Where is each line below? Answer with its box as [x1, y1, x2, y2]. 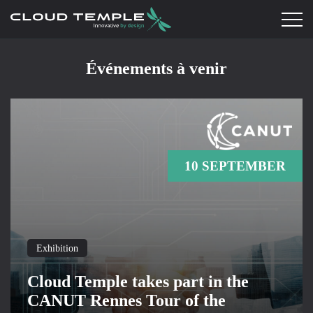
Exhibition [36, 242, 79, 254]
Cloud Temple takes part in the [27, 272, 249, 291]
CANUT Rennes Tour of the [27, 291, 226, 310]
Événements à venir [86, 59, 227, 78]
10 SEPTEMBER [184, 158, 286, 173]
